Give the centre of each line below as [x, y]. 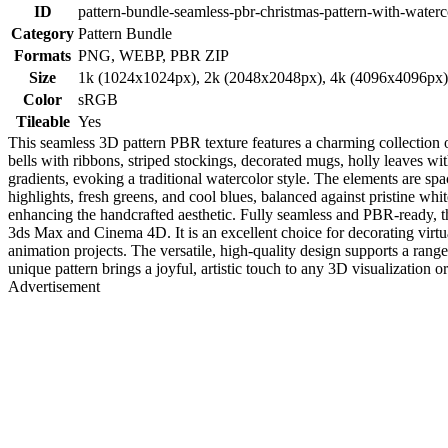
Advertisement [54, 286]
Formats [42, 55]
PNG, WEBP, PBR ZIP [153, 55]
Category [42, 33]
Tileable [42, 121]
